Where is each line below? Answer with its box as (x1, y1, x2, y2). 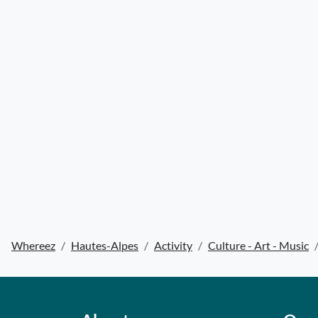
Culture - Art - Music (208, 238, 309, 252)
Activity (154, 238, 192, 252)
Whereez (11, 238, 55, 252)
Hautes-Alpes (71, 238, 138, 252)
